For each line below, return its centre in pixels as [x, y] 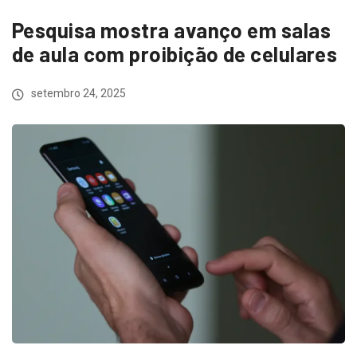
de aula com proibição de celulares [175, 54]
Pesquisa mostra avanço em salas [171, 30]
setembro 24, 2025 [77, 93]
